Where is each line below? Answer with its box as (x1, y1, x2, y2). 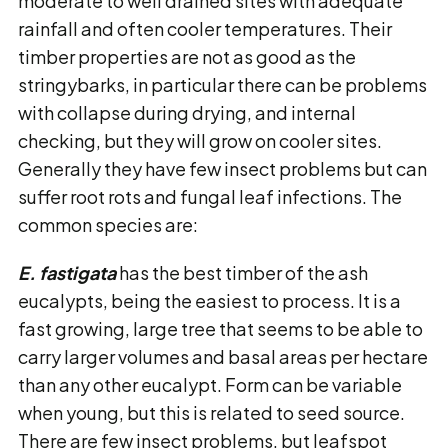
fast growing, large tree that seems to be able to (18, 317, 423, 340)
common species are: (18, 213, 198, 236)
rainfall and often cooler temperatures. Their (18, 17, 392, 40)
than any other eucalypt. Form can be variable (18, 373, 402, 396)
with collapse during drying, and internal (18, 101, 356, 124)
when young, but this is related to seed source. (18, 401, 405, 424)
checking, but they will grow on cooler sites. (18, 129, 382, 152)
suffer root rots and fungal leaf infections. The (18, 185, 402, 208)
